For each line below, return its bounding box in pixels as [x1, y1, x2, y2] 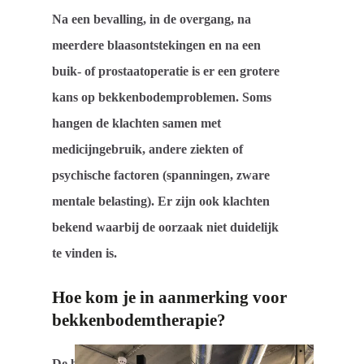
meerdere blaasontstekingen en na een [52, 37, 262, 52]
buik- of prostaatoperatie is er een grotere [52, 63, 280, 78]
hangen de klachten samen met [52, 115, 222, 130]
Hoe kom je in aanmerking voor [52, 287, 288, 306]
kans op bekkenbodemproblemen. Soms [52, 89, 272, 104]
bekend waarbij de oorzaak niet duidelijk [52, 219, 279, 234]
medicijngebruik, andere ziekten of [52, 141, 244, 156]
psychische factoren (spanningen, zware [52, 167, 271, 182]
